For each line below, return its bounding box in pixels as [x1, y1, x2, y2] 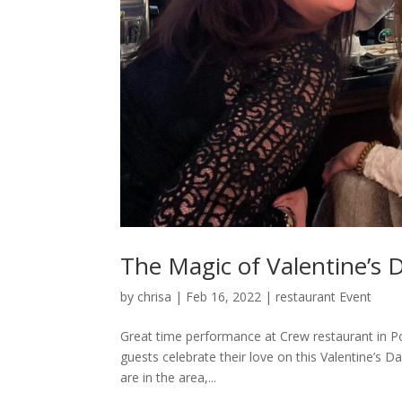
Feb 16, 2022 [186, 288, 262, 306]
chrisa [137, 288, 172, 306]
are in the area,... [120, 369, 217, 387]
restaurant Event [275, 288, 372, 306]
